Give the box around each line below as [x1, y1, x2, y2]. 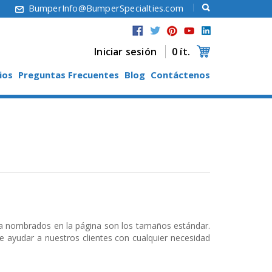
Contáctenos [151, 69, 210, 81]
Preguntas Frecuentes [18, 69, 119, 81]
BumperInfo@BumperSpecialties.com [28, 2, 183, 14]
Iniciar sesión [94, 45, 157, 58]
